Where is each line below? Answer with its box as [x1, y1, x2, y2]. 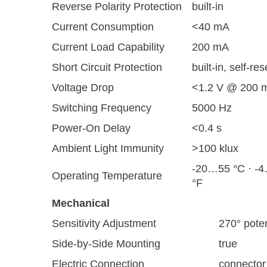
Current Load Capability [52, 41, 164, 53]
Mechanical [52, 197, 110, 209]
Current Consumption [52, 21, 154, 33]
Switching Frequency [52, 102, 151, 114]
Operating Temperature [52, 170, 162, 182]
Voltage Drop [52, 82, 114, 94]
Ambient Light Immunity [52, 142, 164, 154]
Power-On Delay [52, 122, 131, 134]
